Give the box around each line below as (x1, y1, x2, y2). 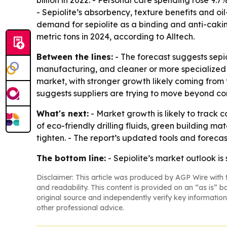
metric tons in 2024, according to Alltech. (36, 31, 195, 42)
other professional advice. (36, 203, 124, 212)
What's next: (36, 108, 89, 119)
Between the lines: (36, 51, 113, 62)
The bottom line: (36, 153, 106, 163)
